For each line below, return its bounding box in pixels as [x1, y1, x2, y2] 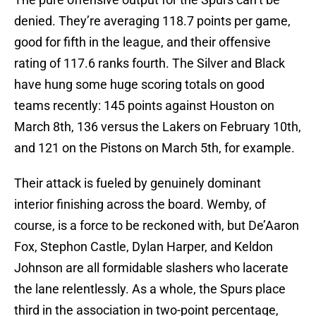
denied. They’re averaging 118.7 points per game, [14, 13, 291, 29]
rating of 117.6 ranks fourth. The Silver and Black [14, 56, 285, 71]
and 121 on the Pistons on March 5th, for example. [14, 140, 295, 156]
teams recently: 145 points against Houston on [14, 98, 274, 114]
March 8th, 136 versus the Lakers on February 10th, [14, 119, 301, 135]
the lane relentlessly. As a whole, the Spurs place [14, 281, 286, 297]
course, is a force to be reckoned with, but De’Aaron [14, 218, 299, 233]
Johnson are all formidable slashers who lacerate [14, 260, 288, 276]
